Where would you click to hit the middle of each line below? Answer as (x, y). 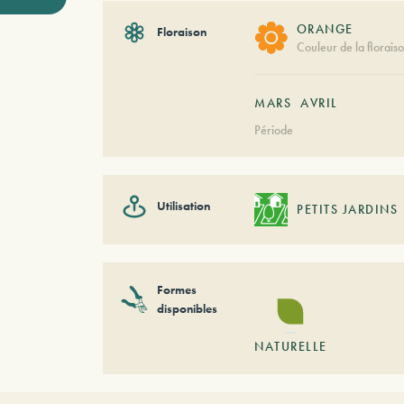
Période (274, 129)
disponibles (187, 308)
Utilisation (183, 206)
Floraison (181, 32)
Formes (176, 289)
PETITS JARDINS (348, 210)
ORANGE (325, 28)
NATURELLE (291, 347)
